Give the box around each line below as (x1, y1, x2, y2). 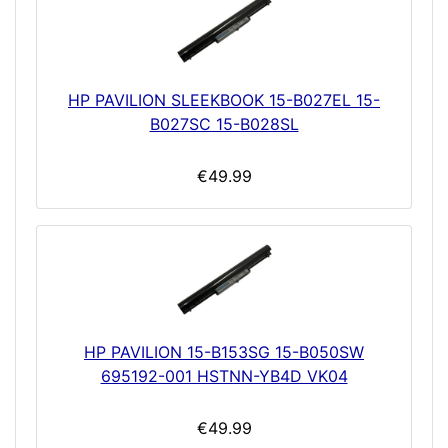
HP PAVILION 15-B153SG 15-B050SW (84, 342, 364, 363)
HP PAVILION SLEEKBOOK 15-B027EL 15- (68, 90, 380, 111)
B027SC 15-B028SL (149, 114, 299, 135)
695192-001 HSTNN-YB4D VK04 (100, 366, 348, 387)
